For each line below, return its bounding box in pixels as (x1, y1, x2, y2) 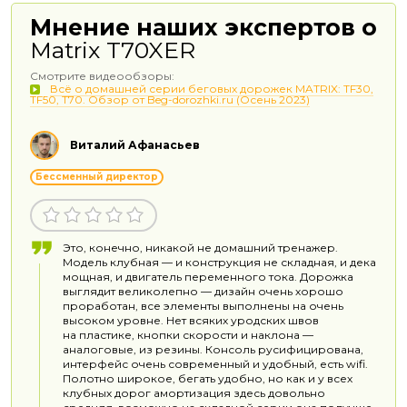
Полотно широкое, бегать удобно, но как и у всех (63, 372, 352, 386)
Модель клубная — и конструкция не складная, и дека (63, 255, 376, 270)
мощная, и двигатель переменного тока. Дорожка (63, 270, 353, 284)
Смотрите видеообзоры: (30, 69, 174, 83)
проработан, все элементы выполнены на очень (63, 299, 343, 313)
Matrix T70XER (30, 36, 195, 64)
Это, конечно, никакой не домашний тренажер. (63, 241, 338, 255)
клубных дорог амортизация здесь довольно (63, 386, 325, 401)
